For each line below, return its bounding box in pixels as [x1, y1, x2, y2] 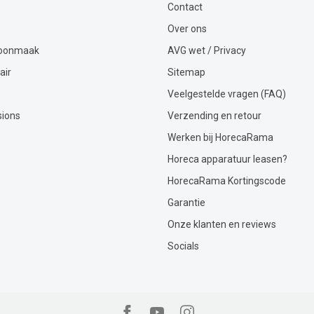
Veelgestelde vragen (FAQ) [168, 88, 286, 100]
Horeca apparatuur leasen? [168, 153, 287, 165]
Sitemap [168, 67, 205, 78]
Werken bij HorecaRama [168, 132, 273, 144]
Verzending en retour [168, 110, 261, 122]
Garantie [168, 197, 205, 209]
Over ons [168, 23, 207, 35]
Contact [168, 1, 203, 13]
